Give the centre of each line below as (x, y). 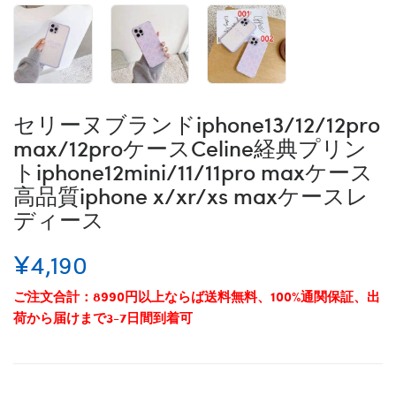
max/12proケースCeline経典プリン (190, 147)
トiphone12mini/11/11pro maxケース (193, 171)
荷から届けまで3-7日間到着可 (103, 317)
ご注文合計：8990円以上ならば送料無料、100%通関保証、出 (197, 296)
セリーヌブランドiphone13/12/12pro (197, 123)
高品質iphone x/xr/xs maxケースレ (191, 194)
